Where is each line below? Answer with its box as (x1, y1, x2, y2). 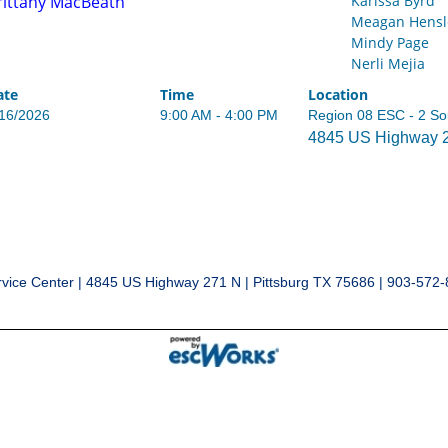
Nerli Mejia (350, 54, 425, 73)
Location (308, 85, 369, 104)
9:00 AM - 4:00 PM (160, 107, 279, 123)
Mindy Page (350, 33, 429, 52)
